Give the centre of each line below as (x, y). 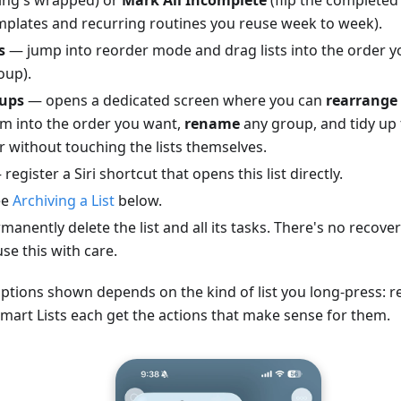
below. (138, 200)
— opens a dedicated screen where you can (175, 100)
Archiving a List (64, 200)
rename (212, 123)
